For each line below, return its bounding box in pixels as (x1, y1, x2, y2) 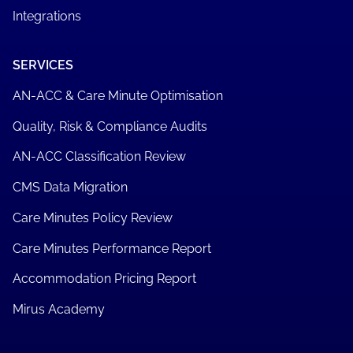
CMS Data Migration (12, 180, 128, 195)
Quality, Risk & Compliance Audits (12, 118, 207, 134)
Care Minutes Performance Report (12, 240, 211, 256)
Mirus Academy (12, 302, 105, 317)
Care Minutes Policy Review (12, 210, 173, 225)
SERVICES (12, 58, 73, 73)
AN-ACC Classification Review (12, 149, 186, 165)
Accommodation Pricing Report (12, 271, 196, 287)
